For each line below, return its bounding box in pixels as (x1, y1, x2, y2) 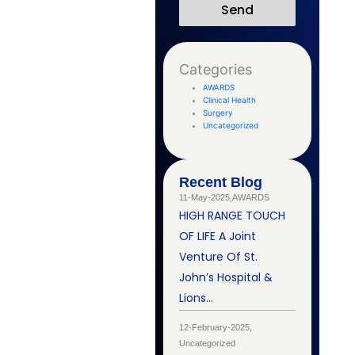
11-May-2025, (179, 193, 233, 203)
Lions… (179, 290, 214, 307)
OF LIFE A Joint (179, 228, 257, 245)
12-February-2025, (179, 323, 253, 333)
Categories (179, 61, 253, 78)
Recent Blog (179, 174, 263, 191)
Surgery (203, 108, 234, 118)
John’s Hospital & (179, 269, 273, 286)
